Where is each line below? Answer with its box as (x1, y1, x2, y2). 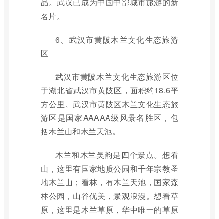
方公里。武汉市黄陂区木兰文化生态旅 (41, 98, 178, 109)
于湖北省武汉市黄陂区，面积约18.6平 (41, 85, 178, 96)
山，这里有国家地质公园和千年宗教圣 (41, 163, 178, 174)
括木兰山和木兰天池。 (41, 126, 121, 137)
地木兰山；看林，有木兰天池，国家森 (41, 176, 178, 188)
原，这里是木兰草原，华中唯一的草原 (41, 204, 178, 215)
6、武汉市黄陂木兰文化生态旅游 (55, 34, 178, 45)
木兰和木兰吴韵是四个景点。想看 (55, 149, 178, 160)
